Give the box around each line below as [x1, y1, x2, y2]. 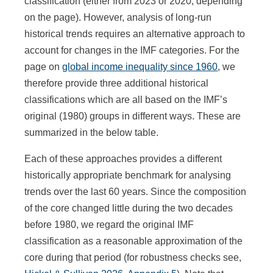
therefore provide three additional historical [24, 77, 209, 88]
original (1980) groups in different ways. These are [24, 110, 241, 121]
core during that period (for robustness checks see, [24, 252, 242, 263]
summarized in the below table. [24, 127, 159, 138]
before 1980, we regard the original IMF [24, 219, 194, 230]
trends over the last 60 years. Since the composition [24, 186, 247, 197]
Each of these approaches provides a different [24, 153, 222, 164]
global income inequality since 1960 [62, 61, 218, 72]
